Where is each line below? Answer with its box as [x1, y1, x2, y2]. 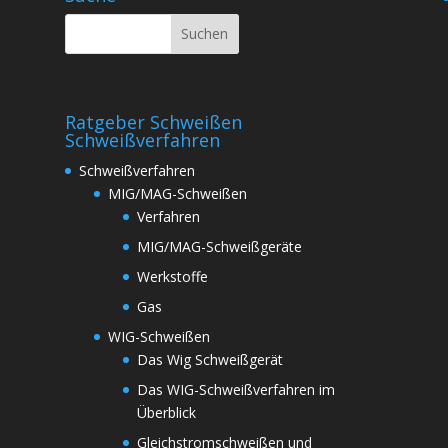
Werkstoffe [136, 266, 208, 286]
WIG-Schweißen [107, 326, 210, 346]
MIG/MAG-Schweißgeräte [136, 236, 302, 256]
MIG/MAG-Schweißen [107, 183, 247, 203]
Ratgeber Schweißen [64, 109, 242, 134]
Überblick [136, 402, 196, 422]
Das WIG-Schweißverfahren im [136, 379, 335, 399]
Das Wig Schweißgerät [136, 349, 283, 369]
